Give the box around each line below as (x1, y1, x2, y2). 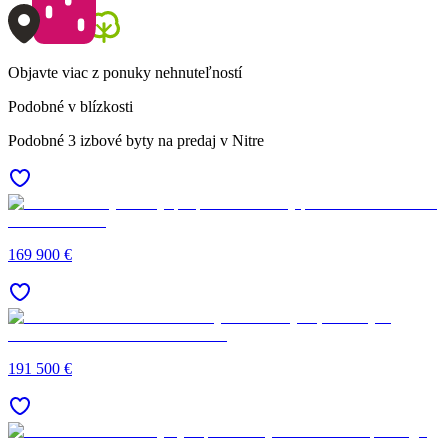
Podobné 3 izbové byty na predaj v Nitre (8, 132, 264, 150)
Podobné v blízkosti (8, 98, 133, 116)
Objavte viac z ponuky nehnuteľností (8, 64, 242, 82)
